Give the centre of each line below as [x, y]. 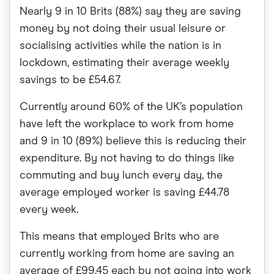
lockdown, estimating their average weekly [124, 63]
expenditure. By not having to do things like [127, 158]
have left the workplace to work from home [127, 124]
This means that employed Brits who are [119, 237]
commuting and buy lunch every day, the [121, 176]
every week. [49, 210]
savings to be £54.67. [70, 80]
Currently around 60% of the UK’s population [131, 107]
